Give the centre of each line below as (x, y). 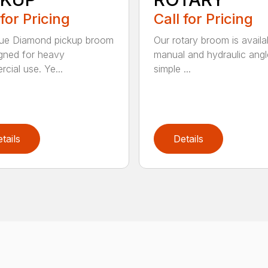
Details (188, 139)
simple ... (172, 69)
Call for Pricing (203, 19)
